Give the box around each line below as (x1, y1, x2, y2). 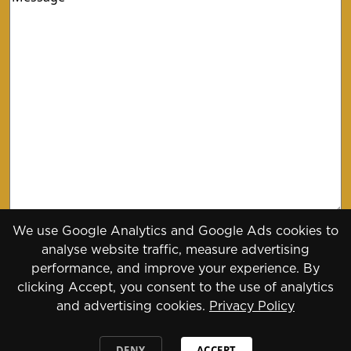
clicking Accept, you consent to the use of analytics (17, 281, 334, 294)
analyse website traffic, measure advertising (42, 244, 309, 256)
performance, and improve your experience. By (31, 262, 320, 275)
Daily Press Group (197, 336, 307, 349)
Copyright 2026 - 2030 (9, 305, 151, 318)
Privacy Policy (209, 300, 295, 313)
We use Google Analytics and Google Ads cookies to (13, 225, 338, 237)
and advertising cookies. (56, 300, 209, 313)
